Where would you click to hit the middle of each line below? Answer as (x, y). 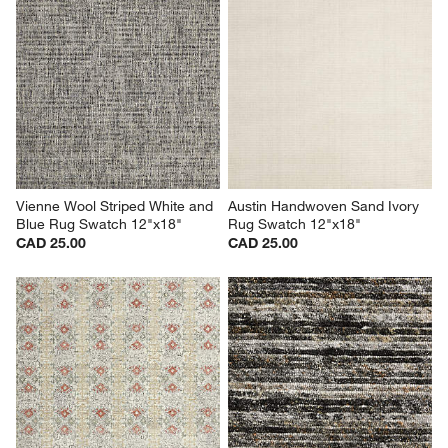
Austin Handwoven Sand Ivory (325, 205)
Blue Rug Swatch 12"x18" (99, 223)
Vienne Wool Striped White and (117, 205)
